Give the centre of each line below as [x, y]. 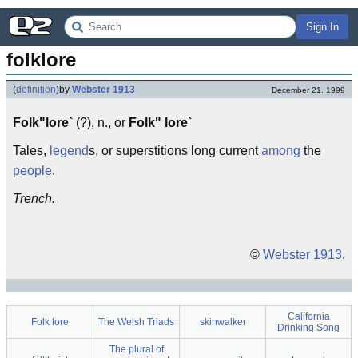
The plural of [136, 349]
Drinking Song [308, 328]
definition [36, 89]
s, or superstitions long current [175, 151]
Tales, [31, 151]
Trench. [34, 199]
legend [69, 151]
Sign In [322, 27]
